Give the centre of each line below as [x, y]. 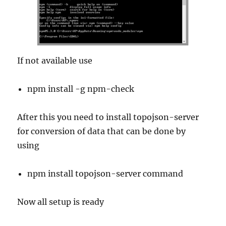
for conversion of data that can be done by [102, 131]
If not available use [55, 60]
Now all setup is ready [61, 202]
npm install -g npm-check [81, 89]
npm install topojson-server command [105, 173]
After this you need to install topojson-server [108, 117]
